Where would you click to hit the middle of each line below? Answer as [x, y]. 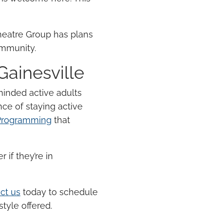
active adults [55, 93]
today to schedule [59, 192]
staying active [54, 107]
